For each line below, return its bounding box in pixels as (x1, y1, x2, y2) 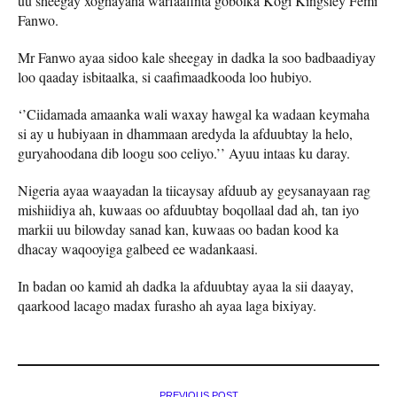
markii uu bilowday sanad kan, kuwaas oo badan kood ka (18, 220, 339, 239)
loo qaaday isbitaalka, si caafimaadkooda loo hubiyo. (18, 67, 312, 87)
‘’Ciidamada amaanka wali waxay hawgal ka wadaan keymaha (18, 105, 370, 124)
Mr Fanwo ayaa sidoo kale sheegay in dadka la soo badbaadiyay (18, 48, 376, 67)
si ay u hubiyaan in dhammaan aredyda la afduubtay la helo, (18, 124, 353, 144)
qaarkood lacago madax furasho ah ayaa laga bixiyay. (18, 296, 316, 315)
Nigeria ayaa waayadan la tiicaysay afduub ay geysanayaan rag (18, 181, 370, 200)
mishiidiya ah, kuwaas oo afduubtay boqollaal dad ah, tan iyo (18, 200, 359, 220)
